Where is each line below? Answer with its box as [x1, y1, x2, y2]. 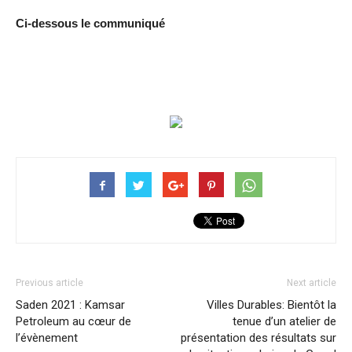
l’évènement [16, 331, 78, 346]
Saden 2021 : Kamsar [16, 298, 125, 313]
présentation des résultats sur [181, 331, 336, 346]
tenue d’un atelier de [233, 314, 336, 329]
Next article [287, 277, 336, 289]
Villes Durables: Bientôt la [207, 298, 336, 313]
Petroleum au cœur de [16, 314, 131, 329]
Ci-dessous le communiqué [16, 16, 165, 31]
